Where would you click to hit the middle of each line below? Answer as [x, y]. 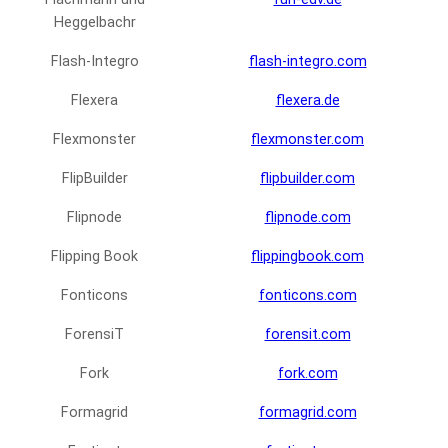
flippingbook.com [307, 257]
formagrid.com [307, 413]
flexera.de [307, 101]
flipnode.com [307, 218]
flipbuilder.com [307, 179]
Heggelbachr [94, 23]
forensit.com [307, 335]
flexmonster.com [307, 140]
